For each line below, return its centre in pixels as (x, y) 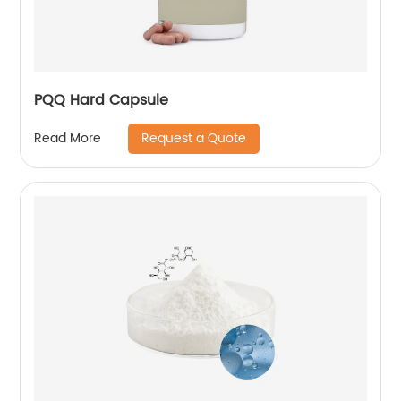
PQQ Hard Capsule (102, 100)
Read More (68, 139)
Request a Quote (194, 138)
